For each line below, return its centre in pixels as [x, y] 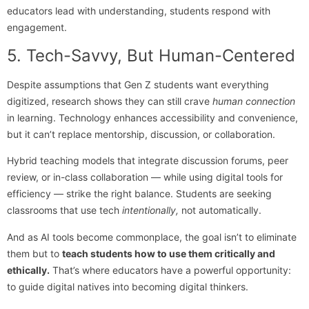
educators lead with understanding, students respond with [139, 11]
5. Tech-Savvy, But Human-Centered [151, 55]
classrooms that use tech [64, 210]
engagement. [37, 28]
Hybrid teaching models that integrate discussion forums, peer [148, 161]
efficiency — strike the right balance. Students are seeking [139, 194]
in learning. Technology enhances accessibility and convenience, [152, 117]
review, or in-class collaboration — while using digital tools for [145, 177]
